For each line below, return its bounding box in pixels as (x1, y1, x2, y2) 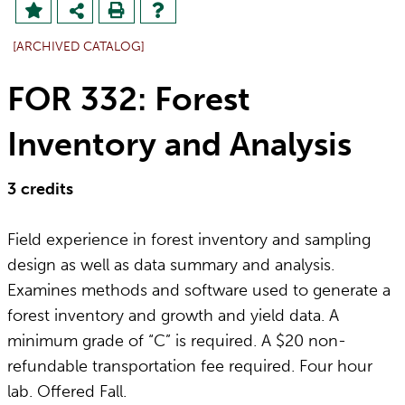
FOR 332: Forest (7, 80, 250, 118)
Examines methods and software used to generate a (7, 280, 391, 300)
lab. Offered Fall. (7, 381, 127, 401)
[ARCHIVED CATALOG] (13, 39, 145, 54)
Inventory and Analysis (7, 125, 352, 164)
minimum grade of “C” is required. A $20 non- (7, 331, 346, 351)
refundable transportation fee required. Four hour (7, 356, 372, 376)
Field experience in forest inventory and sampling (7, 230, 371, 250)
